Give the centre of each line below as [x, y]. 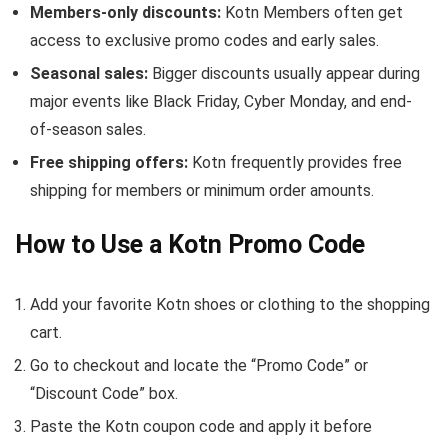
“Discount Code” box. [104, 393]
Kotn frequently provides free [295, 162]
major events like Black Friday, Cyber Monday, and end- [221, 101]
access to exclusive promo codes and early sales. [204, 40]
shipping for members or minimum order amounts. [202, 190]
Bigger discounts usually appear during [284, 73]
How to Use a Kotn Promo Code [190, 244]
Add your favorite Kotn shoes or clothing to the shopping [230, 304]
